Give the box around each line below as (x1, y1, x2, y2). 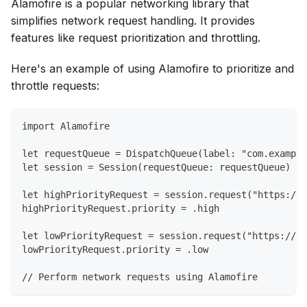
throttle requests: (11, 78, 99, 93)
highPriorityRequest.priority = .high (22, 202, 219, 214)
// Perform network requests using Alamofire (22, 271, 258, 282)
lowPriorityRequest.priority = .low (22, 243, 208, 255)
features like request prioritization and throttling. (11, 30, 260, 45)
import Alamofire (22, 120, 110, 132)
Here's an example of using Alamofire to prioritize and (11, 61, 294, 75)
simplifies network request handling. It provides (11, 13, 255, 27)
